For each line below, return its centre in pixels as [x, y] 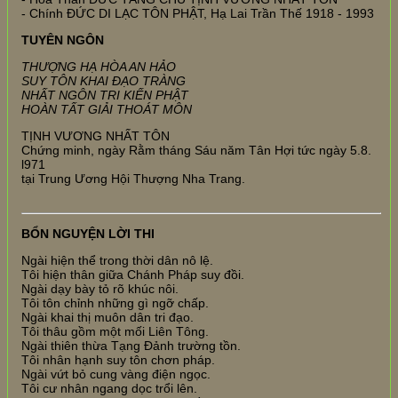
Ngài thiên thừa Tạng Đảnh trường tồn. [131, 345]
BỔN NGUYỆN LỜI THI [88, 233]
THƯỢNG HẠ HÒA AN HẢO [99, 66]
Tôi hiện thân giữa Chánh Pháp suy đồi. [133, 274]
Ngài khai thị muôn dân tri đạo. [107, 317]
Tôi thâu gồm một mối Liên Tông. [115, 331]
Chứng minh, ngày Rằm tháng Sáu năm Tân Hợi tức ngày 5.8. [196, 150]
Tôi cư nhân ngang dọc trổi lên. [109, 388]
